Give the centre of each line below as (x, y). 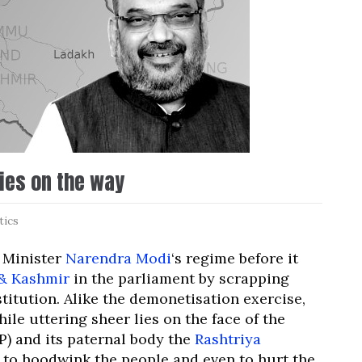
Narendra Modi (118, 258)
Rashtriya (228, 339)
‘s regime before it (235, 258)
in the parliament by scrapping (179, 278)
